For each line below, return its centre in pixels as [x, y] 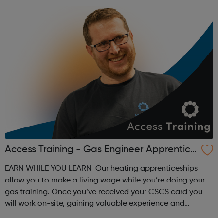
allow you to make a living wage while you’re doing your [105, 181]
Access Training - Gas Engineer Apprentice [100, 150]
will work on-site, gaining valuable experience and [95, 204]
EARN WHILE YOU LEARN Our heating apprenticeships [49, 169]
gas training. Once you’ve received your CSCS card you [104, 192]
